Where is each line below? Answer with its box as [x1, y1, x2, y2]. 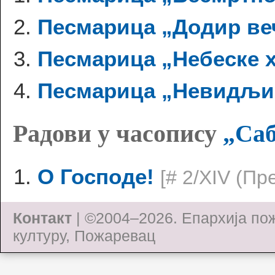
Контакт [13, 209, 72, 227]
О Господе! [37, 165, 154, 189]
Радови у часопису [13, 120, 223, 147]
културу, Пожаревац [13, 227, 155, 244]
